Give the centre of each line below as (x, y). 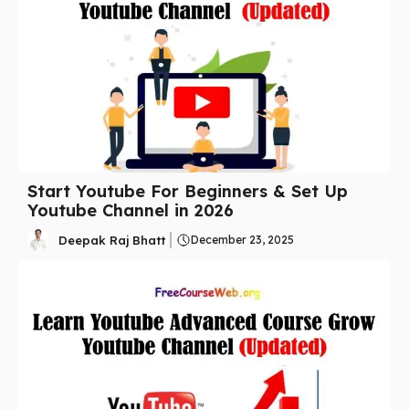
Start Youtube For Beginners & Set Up (188, 192)
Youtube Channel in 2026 (131, 211)
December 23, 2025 (242, 240)
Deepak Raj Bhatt (112, 240)
